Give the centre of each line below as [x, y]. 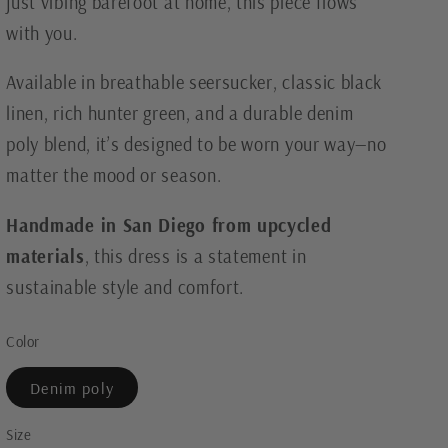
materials [45, 256]
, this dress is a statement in [195, 256]
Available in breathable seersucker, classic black [194, 83]
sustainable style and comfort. [125, 287]
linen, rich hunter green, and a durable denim [180, 114]
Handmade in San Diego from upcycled [169, 225]
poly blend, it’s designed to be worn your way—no [196, 145]
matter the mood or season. [114, 176]
